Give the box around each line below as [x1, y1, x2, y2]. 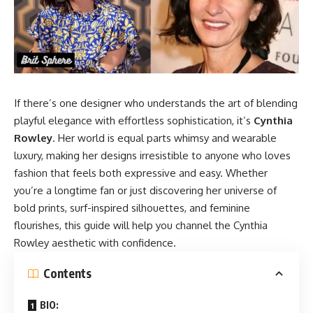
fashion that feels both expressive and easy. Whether [14, 166, 268, 180]
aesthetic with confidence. [49, 235, 176, 249]
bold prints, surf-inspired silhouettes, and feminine [14, 201, 250, 214]
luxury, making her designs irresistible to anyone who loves [14, 148, 291, 162]
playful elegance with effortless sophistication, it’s [14, 113, 254, 127]
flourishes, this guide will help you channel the [14, 218, 233, 232]
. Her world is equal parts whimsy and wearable [52, 131, 277, 145]
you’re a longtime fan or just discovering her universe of [14, 183, 277, 197]
